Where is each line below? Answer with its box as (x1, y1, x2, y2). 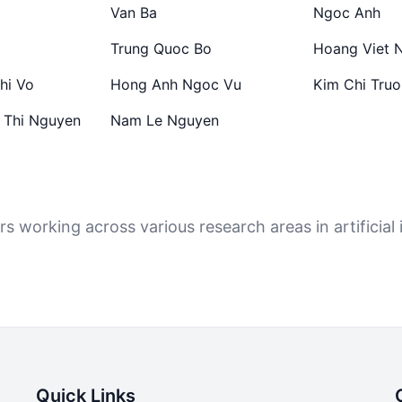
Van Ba (110, 4, 158, 22)
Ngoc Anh (312, 4, 380, 22)
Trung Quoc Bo (110, 39, 213, 57)
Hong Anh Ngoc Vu (110, 75, 242, 93)
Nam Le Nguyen (110, 111, 220, 129)
